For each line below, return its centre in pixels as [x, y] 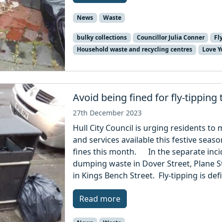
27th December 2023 [108, 112]
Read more [100, 198]
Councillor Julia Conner [170, 38]
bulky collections [102, 38]
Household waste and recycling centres [134, 50]
